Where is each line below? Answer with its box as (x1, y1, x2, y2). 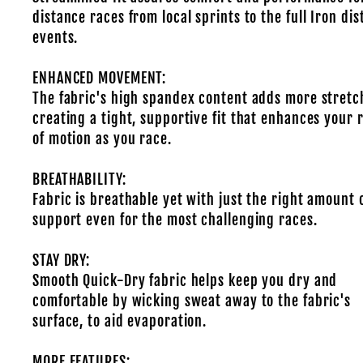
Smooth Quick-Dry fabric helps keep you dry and (32, 271, 338, 289)
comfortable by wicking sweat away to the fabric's (32, 292, 352, 310)
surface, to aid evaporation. (32, 312, 207, 330)
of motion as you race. (32, 130, 172, 147)
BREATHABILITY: (32, 170, 126, 188)
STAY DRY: (32, 251, 91, 269)
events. (32, 28, 83, 46)
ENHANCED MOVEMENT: (32, 69, 167, 87)
